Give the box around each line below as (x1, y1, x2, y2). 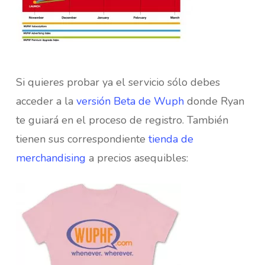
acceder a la (15, 94, 76, 108)
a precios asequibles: (85, 151, 188, 165)
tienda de (148, 132, 193, 146)
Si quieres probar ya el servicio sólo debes (15, 75, 220, 89)
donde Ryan (183, 94, 244, 108)
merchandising (15, 151, 86, 165)
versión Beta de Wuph (76, 94, 184, 108)
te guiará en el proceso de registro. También (15, 113, 228, 127)
